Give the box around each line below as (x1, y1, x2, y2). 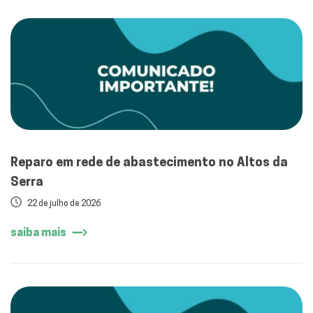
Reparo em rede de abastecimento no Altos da (10, 154, 288, 170)
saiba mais (10, 226, 66, 240)
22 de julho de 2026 (27, 198, 101, 209)
